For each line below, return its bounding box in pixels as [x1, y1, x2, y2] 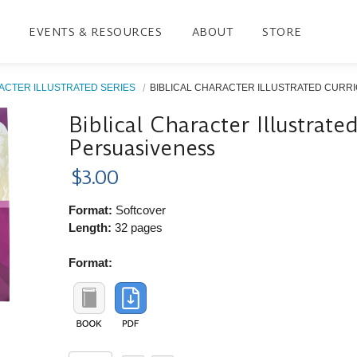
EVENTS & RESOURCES [29, 23, 163, 40]
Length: [69, 220, 112, 234]
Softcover [112, 202, 167, 217]
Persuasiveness [69, 132, 216, 163]
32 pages [112, 220, 163, 234]
